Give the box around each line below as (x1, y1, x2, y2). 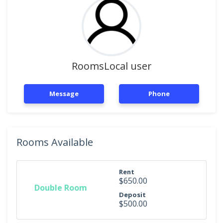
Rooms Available (16, 135, 93, 149)
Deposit (119, 190, 146, 199)
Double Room (34, 182, 87, 193)
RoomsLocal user (71, 59, 152, 73)
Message (49, 89, 79, 98)
